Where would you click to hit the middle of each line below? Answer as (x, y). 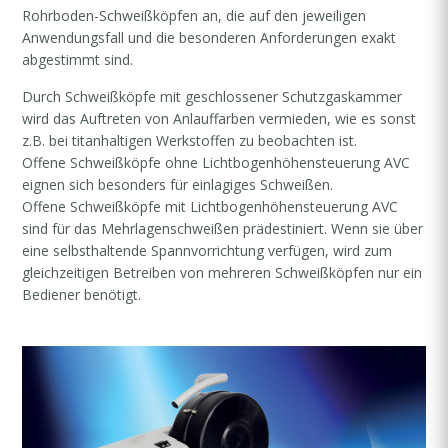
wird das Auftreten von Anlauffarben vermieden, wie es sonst (219, 119)
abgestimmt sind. (78, 60)
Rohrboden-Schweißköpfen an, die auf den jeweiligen (194, 16)
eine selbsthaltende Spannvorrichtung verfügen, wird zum (207, 251)
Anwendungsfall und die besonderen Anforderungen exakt (209, 38)
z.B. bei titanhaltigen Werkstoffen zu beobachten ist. (190, 141)
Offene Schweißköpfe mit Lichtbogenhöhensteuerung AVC (210, 207)
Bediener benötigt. (82, 295)
